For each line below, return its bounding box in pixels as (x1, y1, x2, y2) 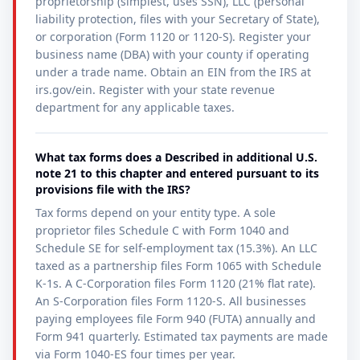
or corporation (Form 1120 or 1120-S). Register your (35, 29, 311, 44)
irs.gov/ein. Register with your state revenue (35, 82, 275, 97)
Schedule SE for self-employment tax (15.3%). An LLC (35, 240, 317, 256)
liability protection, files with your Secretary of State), (35, 11, 320, 27)
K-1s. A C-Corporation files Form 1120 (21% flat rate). (35, 276, 316, 291)
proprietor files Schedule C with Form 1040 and (35, 223, 289, 238)
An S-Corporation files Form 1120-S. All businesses (35, 293, 306, 309)
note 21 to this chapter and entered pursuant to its (35, 166, 319, 181)
